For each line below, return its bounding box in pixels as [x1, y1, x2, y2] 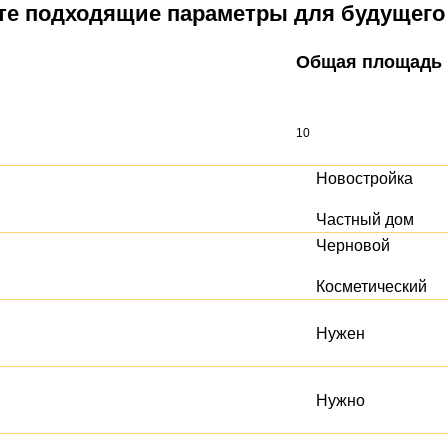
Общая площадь [296, 52, 442, 72]
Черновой [316, 237, 390, 254]
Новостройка [316, 170, 413, 187]
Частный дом [316, 211, 414, 228]
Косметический [316, 278, 427, 295]
